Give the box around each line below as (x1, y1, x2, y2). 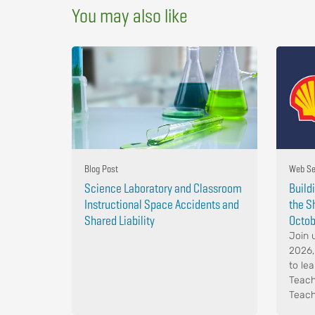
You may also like (72, 4, 188, 28)
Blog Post (84, 162, 118, 176)
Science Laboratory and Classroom (84, 180, 242, 197)
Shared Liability (84, 212, 155, 229)
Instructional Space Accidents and (84, 196, 239, 213)
